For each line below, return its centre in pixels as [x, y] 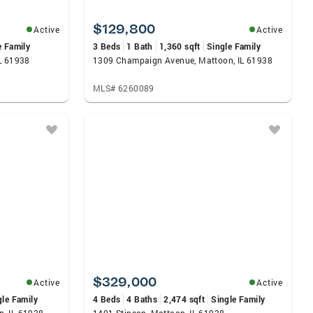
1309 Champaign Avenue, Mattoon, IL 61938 [183, 60]
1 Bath [140, 46]
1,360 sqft [180, 46]
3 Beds [107, 46]
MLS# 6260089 [124, 88]
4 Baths [142, 299]
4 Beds [107, 299]
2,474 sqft [184, 299]
